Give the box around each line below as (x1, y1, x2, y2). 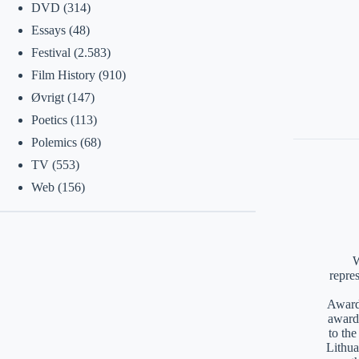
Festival (30, 46, 71, 59)
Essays (30, 23, 66, 37)
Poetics (30, 113, 67, 127)
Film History (30, 68, 95, 82)
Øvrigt (30, 91, 64, 104)
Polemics (30, 135, 77, 149)
